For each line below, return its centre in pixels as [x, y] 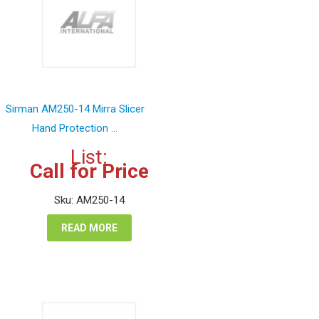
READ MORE [89, 228]
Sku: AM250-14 [89, 200]
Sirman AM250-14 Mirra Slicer [75, 109]
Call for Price [89, 171]
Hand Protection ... [75, 128]
